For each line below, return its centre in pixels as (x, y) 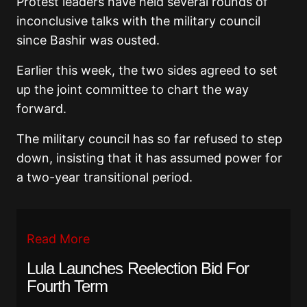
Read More (58, 239)
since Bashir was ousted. (88, 40)
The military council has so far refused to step (149, 139)
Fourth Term (67, 286)
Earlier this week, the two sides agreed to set (147, 71)
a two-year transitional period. (105, 177)
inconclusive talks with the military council (138, 21)
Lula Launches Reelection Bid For (138, 269)
